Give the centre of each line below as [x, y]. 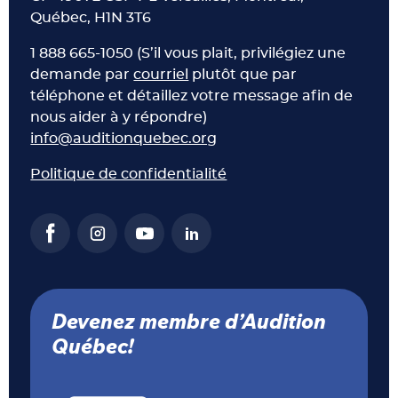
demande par [82, 75]
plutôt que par [243, 75]
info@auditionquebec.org [124, 139]
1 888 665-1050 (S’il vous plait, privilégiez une [188, 54]
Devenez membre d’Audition [189, 323]
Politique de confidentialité [129, 175]
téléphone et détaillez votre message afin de [192, 96]
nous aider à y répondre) [119, 118]
